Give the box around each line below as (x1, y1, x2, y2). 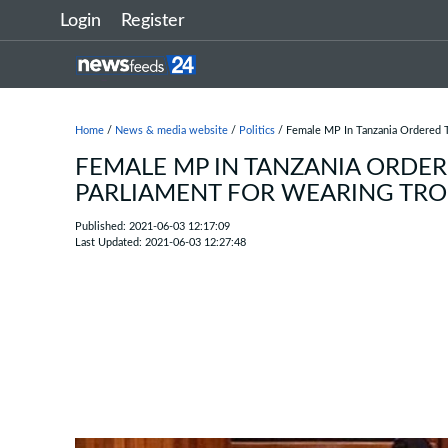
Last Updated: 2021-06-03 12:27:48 (75, 237, 246, 248)
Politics (239, 125, 275, 136)
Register (121, 12, 185, 30)
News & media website (115, 125, 228, 136)
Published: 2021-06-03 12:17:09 (75, 221, 230, 232)
